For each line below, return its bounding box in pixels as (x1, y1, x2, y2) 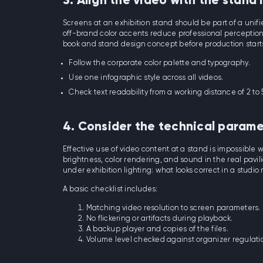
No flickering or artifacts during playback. (86, 214, 233, 222)
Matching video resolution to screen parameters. (86, 204, 261, 212)
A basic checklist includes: (62, 185, 158, 193)
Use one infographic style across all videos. (69, 73, 224, 82)
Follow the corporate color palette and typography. (69, 59, 250, 67)
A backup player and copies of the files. (86, 225, 228, 233)
